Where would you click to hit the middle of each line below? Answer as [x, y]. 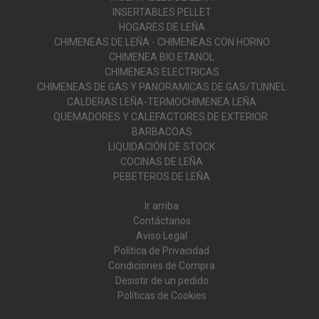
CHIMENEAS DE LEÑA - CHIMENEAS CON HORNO [162, 42]
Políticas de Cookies [162, 296]
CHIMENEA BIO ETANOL [162, 57]
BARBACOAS [162, 132]
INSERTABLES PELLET [162, 12]
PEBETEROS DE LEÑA [162, 177]
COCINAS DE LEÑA [162, 162]
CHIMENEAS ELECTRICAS [162, 72]
